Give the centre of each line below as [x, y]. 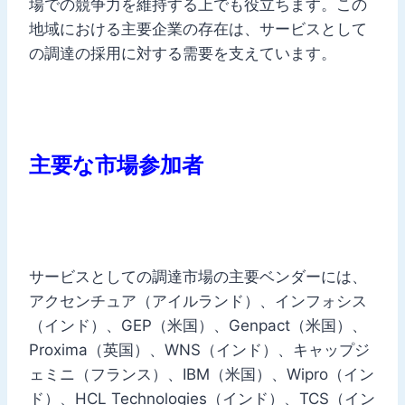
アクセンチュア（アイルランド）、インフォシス [198, 301]
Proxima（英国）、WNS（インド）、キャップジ [199, 349]
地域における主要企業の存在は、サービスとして [198, 28]
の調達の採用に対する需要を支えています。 [183, 53]
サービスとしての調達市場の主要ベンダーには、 [198, 276]
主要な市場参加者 [116, 165]
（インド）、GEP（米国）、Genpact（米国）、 [198, 325]
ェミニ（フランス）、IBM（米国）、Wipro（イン [202, 374]
